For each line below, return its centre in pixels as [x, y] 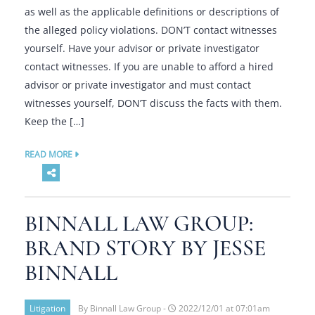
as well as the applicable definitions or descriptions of [152, 12]
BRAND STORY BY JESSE [145, 248]
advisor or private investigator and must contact [138, 85]
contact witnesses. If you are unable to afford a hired [149, 66]
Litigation [47, 308]
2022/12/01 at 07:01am [223, 308]
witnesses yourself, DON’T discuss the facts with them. [153, 103]
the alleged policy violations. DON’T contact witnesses [151, 30]
